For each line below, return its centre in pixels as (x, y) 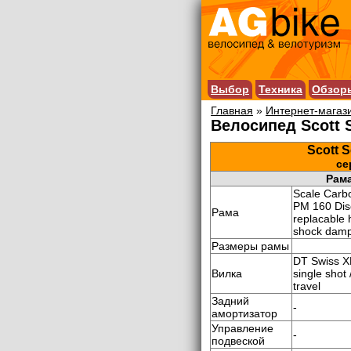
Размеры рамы (250, 246)
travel (307, 286)
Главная (232, 110)
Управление (242, 328)
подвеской (238, 341)
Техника (280, 89)
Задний (230, 301)
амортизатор (244, 313)
